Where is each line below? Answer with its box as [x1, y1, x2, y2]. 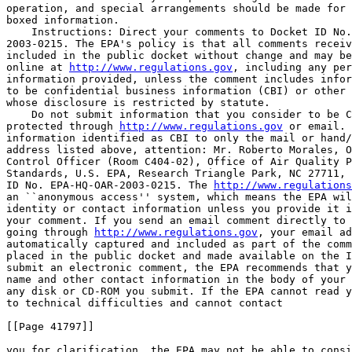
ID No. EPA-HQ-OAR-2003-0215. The [6, 179, 214, 191]
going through [6, 226, 94, 238]
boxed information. [6, 14, 119, 26]
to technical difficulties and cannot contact [6, 297, 283, 309]
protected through [6, 120, 119, 132]
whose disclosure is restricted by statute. [6, 97, 270, 108]
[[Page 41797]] [6, 321, 94, 332]
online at [6, 61, 69, 73]
